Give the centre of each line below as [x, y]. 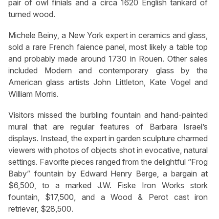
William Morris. [33, 94]
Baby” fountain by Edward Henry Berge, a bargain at [108, 174]
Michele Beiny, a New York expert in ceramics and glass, [108, 35]
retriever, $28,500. [41, 209]
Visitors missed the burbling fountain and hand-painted [108, 115]
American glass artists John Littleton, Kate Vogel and [108, 82]
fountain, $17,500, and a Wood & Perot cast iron [108, 197]
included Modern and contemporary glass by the [108, 71]
